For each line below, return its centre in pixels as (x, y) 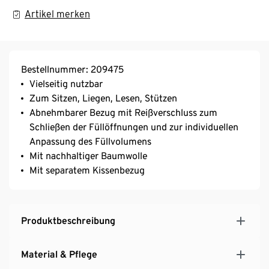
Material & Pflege (59, 254)
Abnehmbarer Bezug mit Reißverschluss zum (123, 112)
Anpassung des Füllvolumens (90, 141)
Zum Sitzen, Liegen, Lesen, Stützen (103, 98)
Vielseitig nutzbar (66, 83)
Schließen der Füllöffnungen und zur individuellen (134, 127)
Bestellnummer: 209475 (72, 69)
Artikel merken (57, 14)
